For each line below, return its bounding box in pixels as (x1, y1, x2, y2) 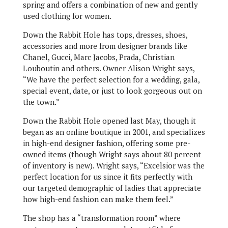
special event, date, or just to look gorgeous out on (22, 85, 202, 96)
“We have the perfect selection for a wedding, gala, (22, 74, 199, 85)
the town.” (22, 97, 60, 107)
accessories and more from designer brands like (22, 41, 187, 51)
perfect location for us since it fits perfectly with (22, 172, 192, 182)
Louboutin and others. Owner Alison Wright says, (22, 63, 194, 74)
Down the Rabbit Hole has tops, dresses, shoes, (22, 30, 187, 40)
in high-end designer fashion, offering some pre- (22, 138, 190, 149)
